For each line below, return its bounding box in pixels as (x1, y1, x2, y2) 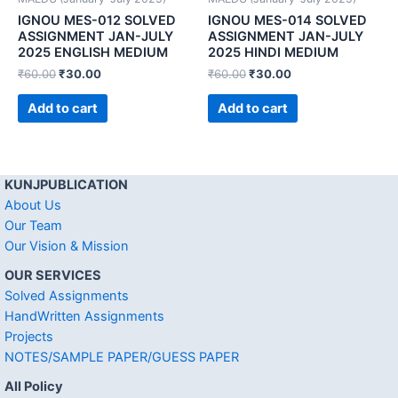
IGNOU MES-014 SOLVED (208, 12, 367, 28)
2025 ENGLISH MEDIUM (18, 44, 168, 60)
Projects (4, 328, 53, 345)
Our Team (4, 217, 62, 234)
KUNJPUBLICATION (4, 176, 128, 193)
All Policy (4, 378, 63, 394)
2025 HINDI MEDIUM (208, 44, 338, 60)
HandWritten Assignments (4, 307, 164, 324)
